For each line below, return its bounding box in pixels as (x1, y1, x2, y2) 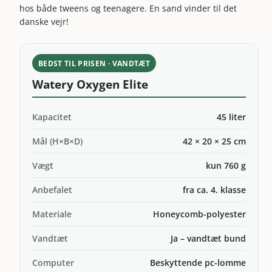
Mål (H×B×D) (32, 135, 83, 148)
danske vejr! (19, 15, 69, 27)
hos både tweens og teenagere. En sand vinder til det (19, 2, 237, 14)
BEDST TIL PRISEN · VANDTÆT (38, 58, 150, 68)
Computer (32, 257, 75, 269)
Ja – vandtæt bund (170, 233, 246, 245)
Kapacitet (32, 111, 72, 123)
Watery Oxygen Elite (32, 75, 149, 92)
